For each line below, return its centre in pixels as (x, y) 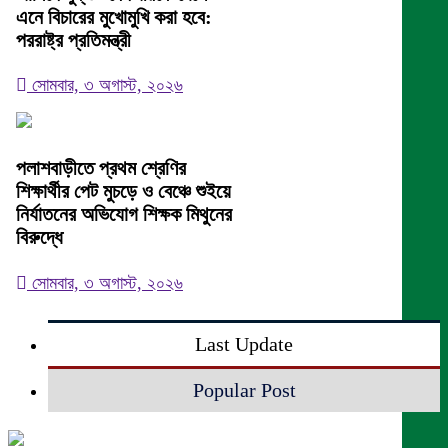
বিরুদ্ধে (39, 237)
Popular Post (244, 390)
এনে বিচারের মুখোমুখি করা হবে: (114, 16)
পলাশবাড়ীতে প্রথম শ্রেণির (101, 168)
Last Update (244, 344)
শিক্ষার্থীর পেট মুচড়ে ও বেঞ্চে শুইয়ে (123, 191)
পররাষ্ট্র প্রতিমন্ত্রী (73, 39)
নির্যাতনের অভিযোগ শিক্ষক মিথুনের (124, 214)
